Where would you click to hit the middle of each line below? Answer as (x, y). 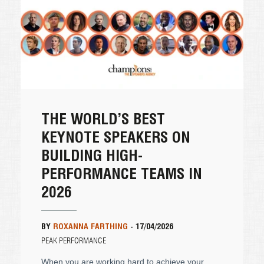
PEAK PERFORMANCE (74, 241)
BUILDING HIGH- (92, 155)
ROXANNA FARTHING (90, 226)
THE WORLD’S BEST (103, 118)
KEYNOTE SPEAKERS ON (116, 137)
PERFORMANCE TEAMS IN (122, 173)
